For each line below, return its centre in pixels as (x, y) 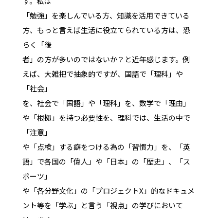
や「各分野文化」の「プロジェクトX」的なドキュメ (108, 190)
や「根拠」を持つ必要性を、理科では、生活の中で (106, 117)
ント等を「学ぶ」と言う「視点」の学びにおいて (102, 205)
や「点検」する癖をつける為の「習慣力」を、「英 (106, 146)
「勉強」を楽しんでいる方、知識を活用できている (106, 15)
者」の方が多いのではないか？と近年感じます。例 (106, 59)
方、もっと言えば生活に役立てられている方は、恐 (106, 30)
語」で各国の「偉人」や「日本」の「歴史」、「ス (106, 161)
